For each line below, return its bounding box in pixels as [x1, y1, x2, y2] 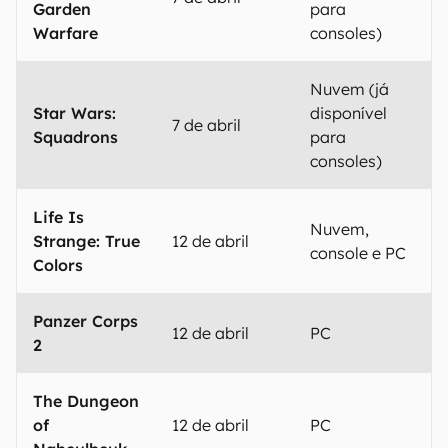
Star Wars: [33, 103, 116, 123]
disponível [310, 103, 387, 123]
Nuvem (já [310, 79, 389, 99]
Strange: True [33, 231, 140, 251]
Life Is [33, 207, 84, 227]
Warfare [33, 23, 98, 43]
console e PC [310, 243, 406, 263]
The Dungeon [33, 391, 139, 411]
